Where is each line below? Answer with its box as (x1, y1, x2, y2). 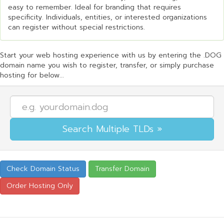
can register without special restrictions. (8, 22, 145, 32)
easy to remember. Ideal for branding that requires (8, 2, 181, 12)
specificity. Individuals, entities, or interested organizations (8, 12, 207, 22)
